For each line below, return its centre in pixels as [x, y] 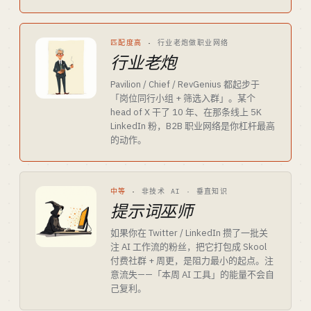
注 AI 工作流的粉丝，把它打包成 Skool [188, 247]
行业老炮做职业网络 [193, 43]
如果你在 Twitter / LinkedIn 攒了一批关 [189, 233]
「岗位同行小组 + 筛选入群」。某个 [183, 98]
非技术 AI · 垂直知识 [185, 191]
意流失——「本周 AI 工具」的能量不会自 [192, 275]
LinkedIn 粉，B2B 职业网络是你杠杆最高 [193, 126]
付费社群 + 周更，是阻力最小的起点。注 [192, 261]
